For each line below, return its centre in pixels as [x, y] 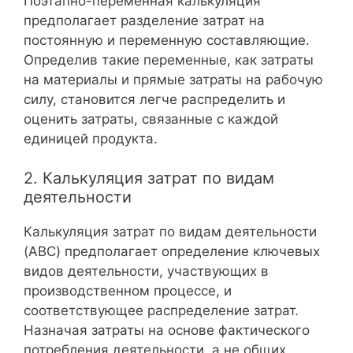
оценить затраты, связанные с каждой [151, 119]
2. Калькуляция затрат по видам [149, 178]
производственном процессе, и [128, 291]
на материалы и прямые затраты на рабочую [173, 79]
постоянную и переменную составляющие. [167, 40]
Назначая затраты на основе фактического [167, 330]
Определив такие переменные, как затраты [169, 59]
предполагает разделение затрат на [144, 20]
